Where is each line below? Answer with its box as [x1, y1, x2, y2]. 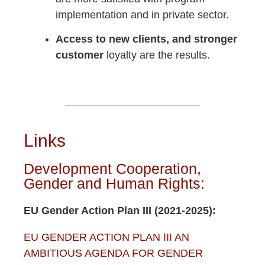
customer [56, 49, 106, 62]
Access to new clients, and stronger [56, 33, 237, 46]
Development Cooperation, [24, 160, 201, 177]
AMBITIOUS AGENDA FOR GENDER [24, 247, 203, 260]
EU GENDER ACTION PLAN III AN [24, 231, 189, 244]
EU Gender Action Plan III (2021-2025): [24, 205, 216, 217]
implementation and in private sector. [56, 8, 229, 21]
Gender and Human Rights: [24, 175, 205, 192]
